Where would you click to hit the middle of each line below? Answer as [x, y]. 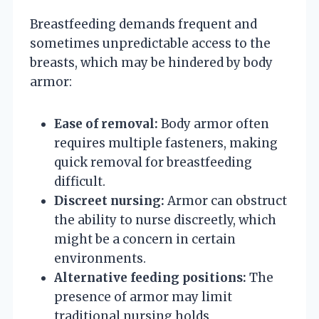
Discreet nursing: [109, 200]
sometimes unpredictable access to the [150, 43]
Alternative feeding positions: [150, 277]
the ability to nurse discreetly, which [165, 220]
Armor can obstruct [226, 200]
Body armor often [214, 124]
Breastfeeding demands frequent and [143, 24]
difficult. [80, 181]
